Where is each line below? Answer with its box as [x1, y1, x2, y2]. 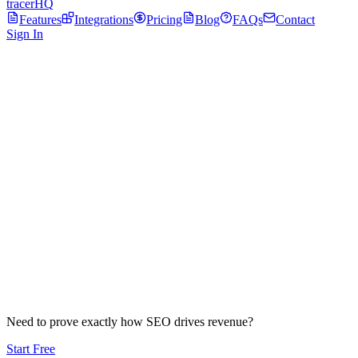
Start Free [6, 341, 55, 356]
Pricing [146, 13, 182, 26]
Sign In [6, 27, 43, 41]
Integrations [74, 13, 133, 26]
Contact [276, 13, 315, 26]
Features [19, 13, 62, 26]
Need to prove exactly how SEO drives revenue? [6, 314, 253, 328]
